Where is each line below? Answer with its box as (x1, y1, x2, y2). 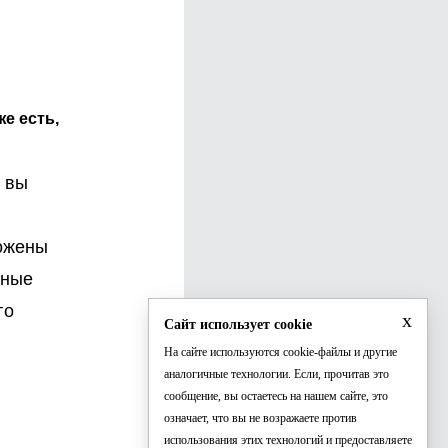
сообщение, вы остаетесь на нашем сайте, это (164, 389, 388, 403)
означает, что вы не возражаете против (164, 411, 357, 425)
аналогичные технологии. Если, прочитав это (164, 367, 389, 381)
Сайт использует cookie (164, 317, 312, 332)
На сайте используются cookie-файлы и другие (164, 345, 397, 359)
